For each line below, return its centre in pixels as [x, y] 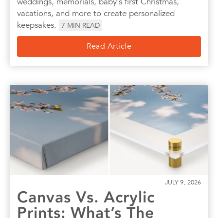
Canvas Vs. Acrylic [86, 197]
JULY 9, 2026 [183, 182]
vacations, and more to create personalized [96, 13]
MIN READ [83, 25]
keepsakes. [38, 25]
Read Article [109, 46]
